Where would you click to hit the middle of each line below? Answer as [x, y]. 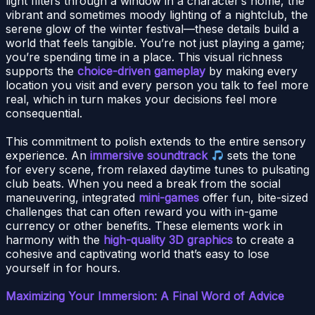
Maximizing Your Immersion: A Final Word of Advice [145, 296]
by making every [251, 71]
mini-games [169, 198]
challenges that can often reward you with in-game [142, 212]
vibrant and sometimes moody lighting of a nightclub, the [157, 15]
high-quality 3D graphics [168, 240]
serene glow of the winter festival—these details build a [152, 29]
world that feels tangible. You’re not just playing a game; [155, 43]
